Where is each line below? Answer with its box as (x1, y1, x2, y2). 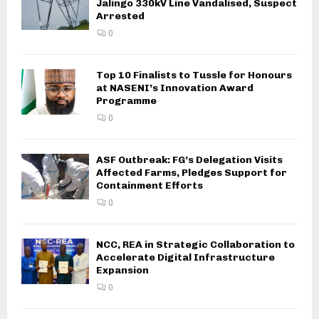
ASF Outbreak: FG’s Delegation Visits (96, 154, 283, 167)
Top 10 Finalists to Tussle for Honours (96, 69, 292, 82)
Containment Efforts (96, 179, 203, 192)
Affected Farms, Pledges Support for (96, 167, 287, 179)
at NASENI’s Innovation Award (96, 82, 253, 95)
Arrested (96, 10, 145, 23)
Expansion (96, 264, 149, 277)
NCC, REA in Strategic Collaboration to (96, 239, 295, 251)
